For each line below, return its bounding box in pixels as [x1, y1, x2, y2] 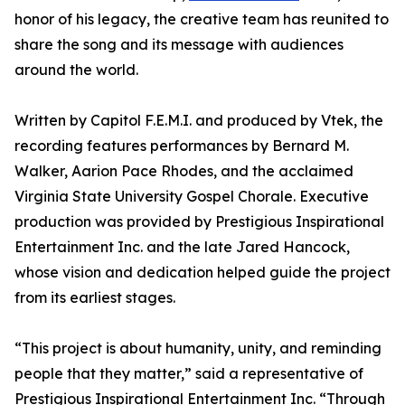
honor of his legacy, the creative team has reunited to [14, 10, 389, 28]
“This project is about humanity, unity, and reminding [14, 339, 381, 357]
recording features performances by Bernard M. [14, 137, 349, 155]
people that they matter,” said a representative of [14, 364, 363, 382]
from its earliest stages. [14, 288, 175, 306]
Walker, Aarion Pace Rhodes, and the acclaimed [14, 162, 353, 180]
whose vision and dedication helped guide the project [14, 263, 391, 281]
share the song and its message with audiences [14, 35, 344, 53]
